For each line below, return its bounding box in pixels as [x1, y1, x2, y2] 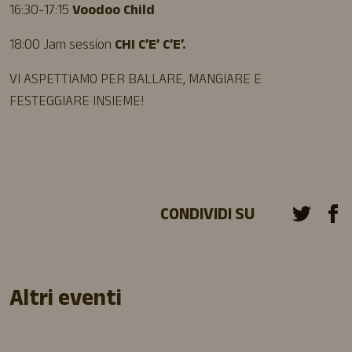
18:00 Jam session [9, 34, 115, 58]
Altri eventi [9, 282, 122, 321]
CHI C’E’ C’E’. [115, 34, 185, 58]
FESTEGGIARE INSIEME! [9, 90, 144, 115]
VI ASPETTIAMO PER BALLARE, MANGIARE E [9, 68, 262, 93]
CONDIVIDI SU [160, 202, 255, 230]
